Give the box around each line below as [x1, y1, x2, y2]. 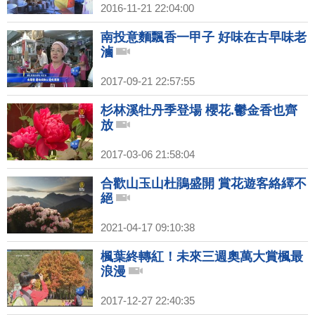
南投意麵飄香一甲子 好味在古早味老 [101, 30, 307, 45]
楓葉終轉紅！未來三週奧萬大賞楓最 [101, 250, 303, 264]
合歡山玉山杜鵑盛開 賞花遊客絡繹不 [101, 176, 307, 191]
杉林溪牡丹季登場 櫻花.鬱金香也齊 [101, 103, 297, 118]
